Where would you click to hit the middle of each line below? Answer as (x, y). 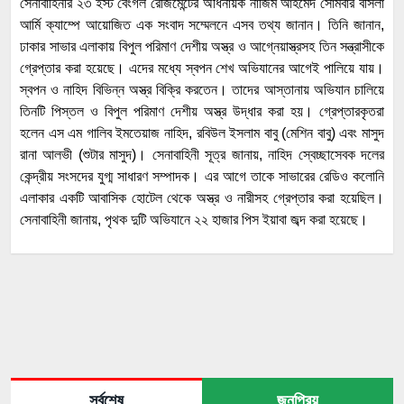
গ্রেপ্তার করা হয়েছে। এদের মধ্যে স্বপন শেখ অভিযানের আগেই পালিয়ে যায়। (202, 69)
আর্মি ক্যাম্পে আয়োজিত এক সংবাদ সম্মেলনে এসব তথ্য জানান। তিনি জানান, (202, 25)
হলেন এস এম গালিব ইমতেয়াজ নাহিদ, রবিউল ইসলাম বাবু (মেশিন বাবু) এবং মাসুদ (202, 133)
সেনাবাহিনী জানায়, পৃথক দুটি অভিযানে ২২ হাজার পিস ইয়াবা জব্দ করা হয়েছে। (194, 220)
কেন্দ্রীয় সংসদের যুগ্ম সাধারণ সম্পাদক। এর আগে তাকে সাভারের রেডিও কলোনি (202, 177)
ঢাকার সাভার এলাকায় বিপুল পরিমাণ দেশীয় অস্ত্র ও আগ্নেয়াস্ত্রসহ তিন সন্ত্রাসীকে (202, 47)
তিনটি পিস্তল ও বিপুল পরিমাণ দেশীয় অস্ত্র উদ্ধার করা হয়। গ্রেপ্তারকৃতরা (202, 112)
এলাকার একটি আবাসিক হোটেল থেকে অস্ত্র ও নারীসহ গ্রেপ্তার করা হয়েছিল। (202, 198)
